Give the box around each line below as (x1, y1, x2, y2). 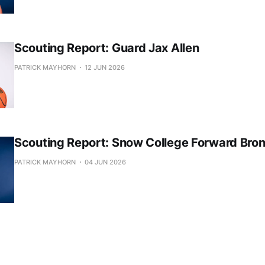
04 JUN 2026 (85, 157, 126, 166)
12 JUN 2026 (85, 63, 125, 72)
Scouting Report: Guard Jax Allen (14, 40, 199, 55)
